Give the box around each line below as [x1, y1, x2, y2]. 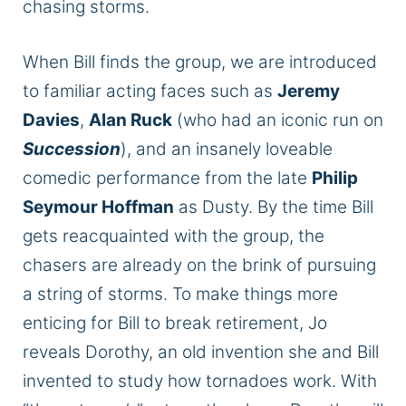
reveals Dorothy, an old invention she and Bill [23, 341, 379, 362]
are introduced [258, 51, 377, 72]
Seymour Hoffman [23, 196, 174, 217]
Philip [312, 167, 358, 188]
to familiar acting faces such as [23, 80, 277, 101]
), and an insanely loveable [121, 138, 333, 159]
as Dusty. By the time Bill [174, 196, 373, 217]
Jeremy [277, 80, 340, 101]
